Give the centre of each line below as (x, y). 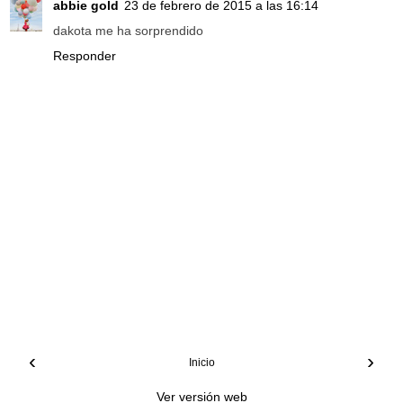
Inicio (201, 363)
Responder (85, 55)
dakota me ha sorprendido (128, 30)
